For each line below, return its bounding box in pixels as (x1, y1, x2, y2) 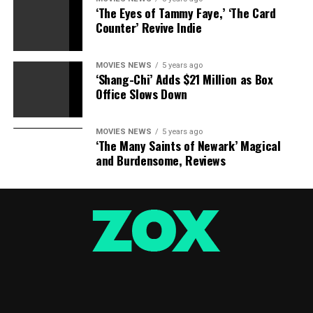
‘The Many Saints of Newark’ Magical (95, 136, 281, 154)
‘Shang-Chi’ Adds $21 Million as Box (95, 70, 273, 88)
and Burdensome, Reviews (95, 151, 226, 169)
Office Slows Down (95, 85, 187, 103)
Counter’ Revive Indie (95, 18, 202, 36)
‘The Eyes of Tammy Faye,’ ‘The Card (95, 3, 276, 22)
